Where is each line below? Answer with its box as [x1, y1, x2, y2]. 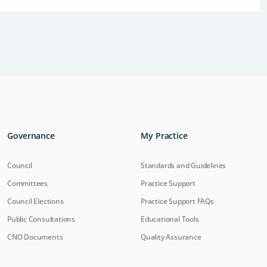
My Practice [141, 130, 188, 141]
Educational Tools [141, 214, 199, 224]
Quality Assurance [141, 232, 201, 242]
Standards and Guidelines [141, 160, 226, 170]
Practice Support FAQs [141, 196, 214, 206]
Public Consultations [7, 214, 75, 224]
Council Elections [7, 196, 64, 206]
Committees [7, 178, 48, 188]
